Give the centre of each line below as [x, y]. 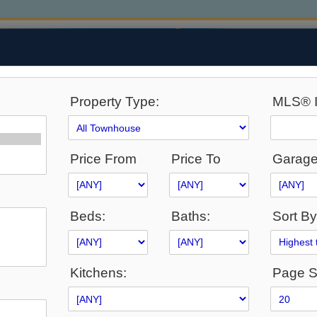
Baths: [190, 216]
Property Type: [115, 102]
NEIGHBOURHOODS [245, 251]
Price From [104, 158]
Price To [196, 158]
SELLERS [87, 251]
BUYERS [153, 251]
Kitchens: [99, 273]
